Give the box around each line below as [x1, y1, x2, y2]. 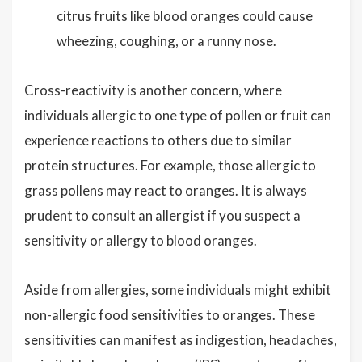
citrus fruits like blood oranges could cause [57, 7, 313, 24]
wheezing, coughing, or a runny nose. [57, 32, 276, 49]
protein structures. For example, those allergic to [24, 157, 316, 174]
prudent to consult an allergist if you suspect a [24, 207, 301, 224]
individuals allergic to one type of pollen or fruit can [24, 107, 331, 124]
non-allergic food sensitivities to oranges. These [24, 306, 315, 323]
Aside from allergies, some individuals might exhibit [24, 281, 331, 298]
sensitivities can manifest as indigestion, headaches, [24, 331, 337, 348]
